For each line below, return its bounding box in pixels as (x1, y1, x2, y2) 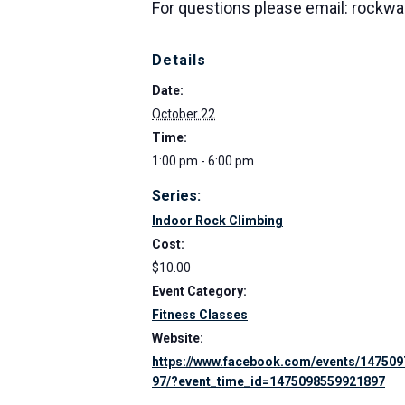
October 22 (152, 107, 215, 121)
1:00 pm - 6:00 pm (152, 154, 254, 168)
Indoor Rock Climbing (152, 213, 283, 228)
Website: (152, 331, 203, 345)
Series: (152, 187, 201, 204)
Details (152, 52, 206, 69)
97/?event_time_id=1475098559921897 (152, 374, 385, 389)
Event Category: (152, 284, 247, 298)
